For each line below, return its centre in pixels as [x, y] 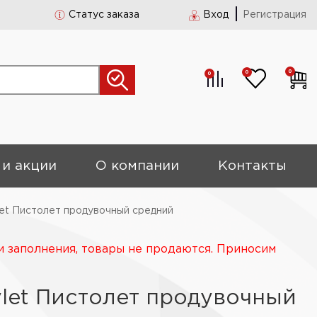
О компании [138, 166]
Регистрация [275, 15]
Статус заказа [104, 15]
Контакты [253, 166]
